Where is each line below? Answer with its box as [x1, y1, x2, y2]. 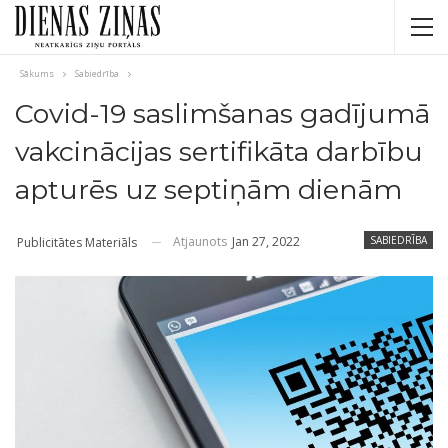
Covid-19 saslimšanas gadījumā [15, 97, 430, 130]
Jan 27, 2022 [232, 233, 300, 250]
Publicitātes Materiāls [17, 233, 137, 251]
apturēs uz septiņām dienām [15, 173, 402, 206]
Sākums [20, 67, 54, 80]
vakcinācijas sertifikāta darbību [15, 135, 423, 168]
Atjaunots [173, 233, 230, 250]
